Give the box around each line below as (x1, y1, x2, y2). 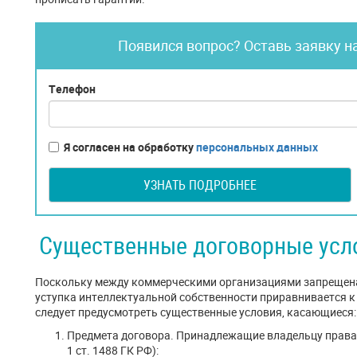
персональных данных (196, 139, 318, 155)
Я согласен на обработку (64, 139, 196, 155)
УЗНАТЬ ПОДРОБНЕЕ (143, 176, 257, 194)
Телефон (49, 81, 96, 96)
